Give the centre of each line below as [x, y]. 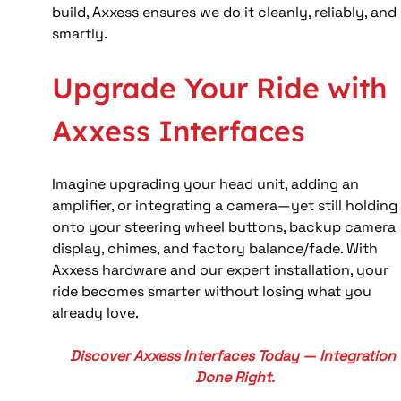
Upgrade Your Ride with [224, 87]
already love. [96, 312]
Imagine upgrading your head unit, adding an [208, 183]
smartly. [80, 33]
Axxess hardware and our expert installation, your [222, 269]
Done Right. [235, 377]
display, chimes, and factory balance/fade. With [217, 248]
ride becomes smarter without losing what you [214, 291]
